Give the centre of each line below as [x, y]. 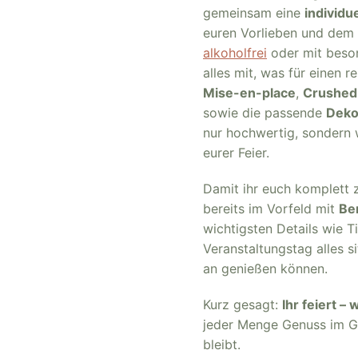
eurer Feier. [236, 153]
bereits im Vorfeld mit [271, 209]
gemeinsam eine [254, 13]
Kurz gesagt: [243, 304]
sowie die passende [265, 113]
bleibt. [222, 344]
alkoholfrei [235, 53]
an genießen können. [265, 268]
